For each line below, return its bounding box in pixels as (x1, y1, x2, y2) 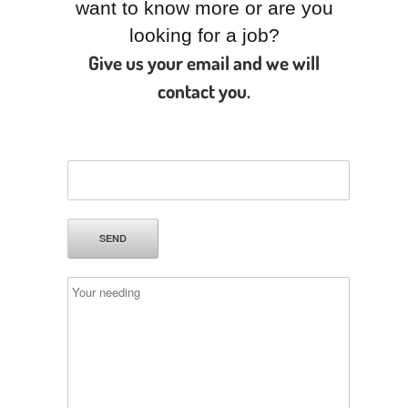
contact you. (158, 77, 250, 103)
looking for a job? (128, 24, 280, 46)
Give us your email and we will (88, 49, 320, 75)
